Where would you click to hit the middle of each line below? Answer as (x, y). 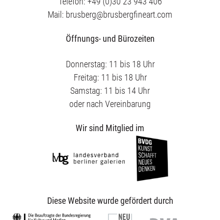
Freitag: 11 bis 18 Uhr (110, 77)
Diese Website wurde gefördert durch (110, 201)
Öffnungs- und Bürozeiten (110, 39)
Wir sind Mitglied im (110, 128)
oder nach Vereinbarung (110, 104)
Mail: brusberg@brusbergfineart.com (110, 14)
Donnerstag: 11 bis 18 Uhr (110, 64)
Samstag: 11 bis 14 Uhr (110, 91)
